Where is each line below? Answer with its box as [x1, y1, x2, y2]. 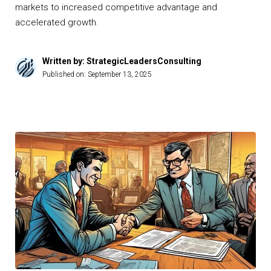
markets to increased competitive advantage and [15, 1, 217, 13]
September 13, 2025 [88, 70, 152, 79]
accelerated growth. [15, 16, 99, 28]
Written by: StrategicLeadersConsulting [42, 56, 201, 66]
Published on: [42, 70, 88, 79]
